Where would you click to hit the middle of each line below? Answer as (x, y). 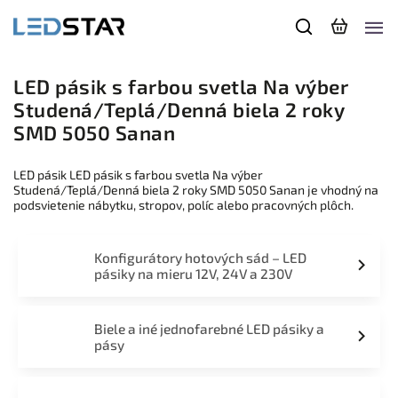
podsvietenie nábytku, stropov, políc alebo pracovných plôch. (183, 205)
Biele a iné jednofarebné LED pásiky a (209, 329)
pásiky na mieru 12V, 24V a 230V (193, 274)
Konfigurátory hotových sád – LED (200, 258)
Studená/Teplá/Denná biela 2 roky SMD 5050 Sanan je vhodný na (196, 190)
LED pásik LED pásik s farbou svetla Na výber (138, 175)
